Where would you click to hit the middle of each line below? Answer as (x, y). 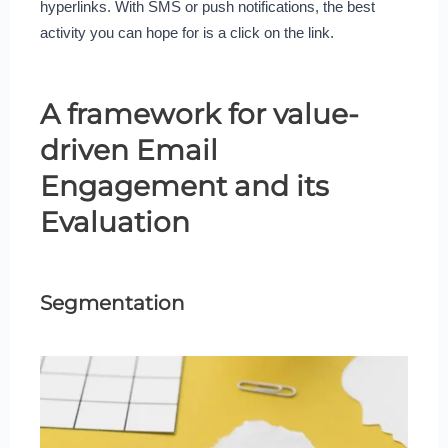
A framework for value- (199, 113)
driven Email (128, 149)
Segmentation (112, 302)
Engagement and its (184, 185)
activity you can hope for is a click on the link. (186, 32)
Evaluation (114, 221)
